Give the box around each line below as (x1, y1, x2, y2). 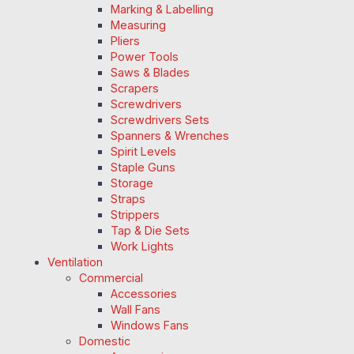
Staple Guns (111, 160, 175, 174)
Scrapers (111, 81, 159, 95)
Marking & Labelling (111, 2, 213, 16)
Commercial (79, 270, 143, 284)
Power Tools (111, 49, 179, 63)
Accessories (111, 286, 177, 300)
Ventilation (47, 254, 103, 269)
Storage (111, 175, 153, 190)
